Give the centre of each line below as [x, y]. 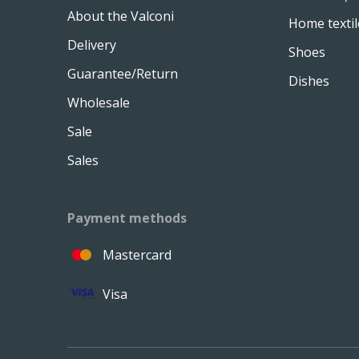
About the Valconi [121, 16]
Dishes [309, 81]
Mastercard [137, 255]
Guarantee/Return [123, 74]
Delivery [92, 45]
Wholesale [99, 103]
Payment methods [127, 218]
